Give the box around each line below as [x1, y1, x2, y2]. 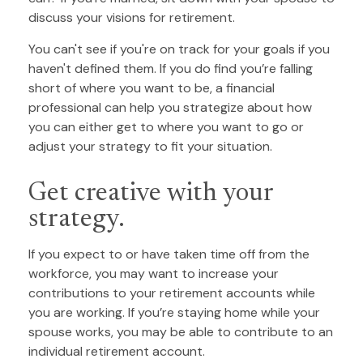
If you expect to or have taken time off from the [28, 246, 310, 263]
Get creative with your [28, 181, 273, 207]
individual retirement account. [28, 343, 205, 361]
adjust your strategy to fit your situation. [28, 138, 272, 156]
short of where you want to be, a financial [28, 79, 275, 97]
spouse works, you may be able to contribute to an [28, 323, 333, 341]
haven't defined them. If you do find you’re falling [28, 60, 313, 78]
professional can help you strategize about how [28, 99, 312, 117]
